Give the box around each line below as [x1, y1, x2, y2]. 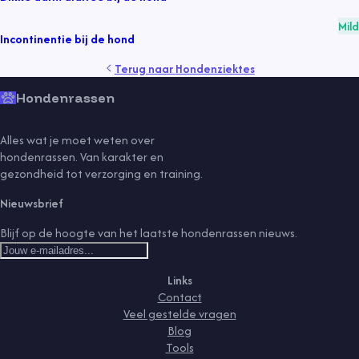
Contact [157, 288, 202, 305]
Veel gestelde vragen [123, 305, 236, 322]
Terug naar [114, 59, 175, 77]
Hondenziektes [175, 59, 255, 77]
